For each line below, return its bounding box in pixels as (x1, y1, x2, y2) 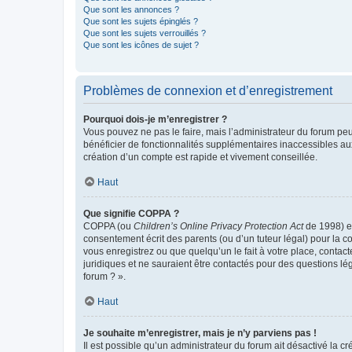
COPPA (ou (83, 220, 134, 232)
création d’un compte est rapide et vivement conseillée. (83, 151, 317, 163)
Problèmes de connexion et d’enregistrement (83, 83, 332, 97)
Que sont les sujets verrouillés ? (83, 27, 206, 38)
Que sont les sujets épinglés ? (83, 16, 198, 26)
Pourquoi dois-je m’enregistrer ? (83, 113, 227, 125)
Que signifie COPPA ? (83, 207, 179, 219)
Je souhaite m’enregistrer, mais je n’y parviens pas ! (83, 327, 317, 339)
